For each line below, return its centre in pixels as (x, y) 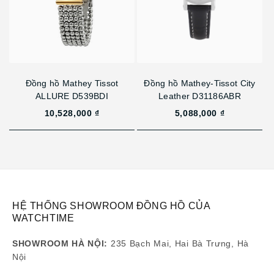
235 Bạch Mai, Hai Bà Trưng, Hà (180, 244)
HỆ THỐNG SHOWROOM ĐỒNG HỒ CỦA (111, 206)
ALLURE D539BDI (72, 96)
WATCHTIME (43, 218)
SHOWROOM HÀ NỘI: (61, 244)
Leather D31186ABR (200, 96)
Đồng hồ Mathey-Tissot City (200, 83)
